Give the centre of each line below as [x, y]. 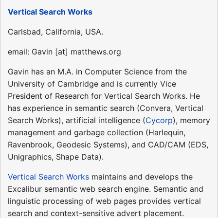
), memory [191, 120]
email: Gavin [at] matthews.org [64, 52]
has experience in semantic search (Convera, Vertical [106, 108]
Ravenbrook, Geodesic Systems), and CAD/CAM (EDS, [108, 145]
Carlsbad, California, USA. [55, 32]
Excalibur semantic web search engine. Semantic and [106, 189]
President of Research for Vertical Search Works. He [104, 96]
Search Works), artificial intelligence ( [77, 120]
